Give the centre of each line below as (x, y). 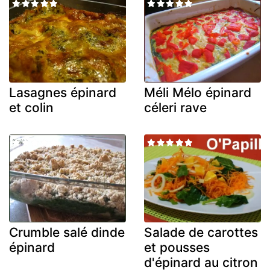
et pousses (177, 247)
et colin (31, 108)
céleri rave (175, 108)
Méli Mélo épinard (198, 93)
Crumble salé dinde (67, 232)
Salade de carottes (201, 232)
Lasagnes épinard (63, 93)
